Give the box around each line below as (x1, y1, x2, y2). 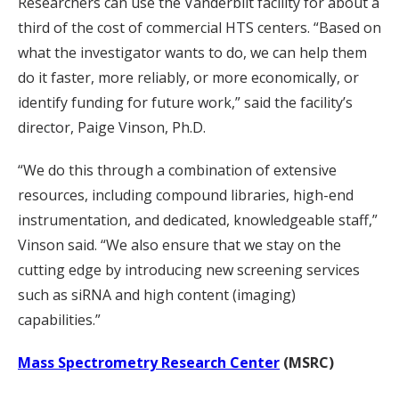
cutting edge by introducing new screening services (18, 259, 360, 280)
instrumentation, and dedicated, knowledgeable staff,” (18, 209, 378, 230)
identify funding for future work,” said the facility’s (18, 92, 353, 112)
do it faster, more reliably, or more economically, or (18, 67, 359, 87)
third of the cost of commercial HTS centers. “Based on (18, 17, 381, 37)
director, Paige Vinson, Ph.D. (18, 117, 206, 137)
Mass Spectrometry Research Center (18, 352, 280, 372)
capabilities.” (18, 309, 101, 330)
